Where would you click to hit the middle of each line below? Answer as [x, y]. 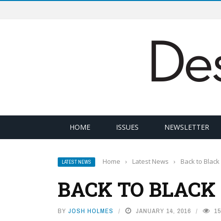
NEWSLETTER [187, 127]
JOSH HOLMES [91, 211]
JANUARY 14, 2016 [163, 211]
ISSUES [127, 127]
